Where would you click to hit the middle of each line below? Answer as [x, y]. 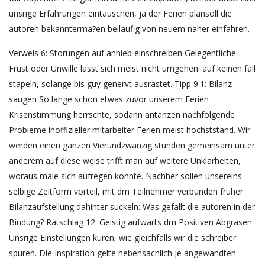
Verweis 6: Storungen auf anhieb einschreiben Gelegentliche [122, 53]
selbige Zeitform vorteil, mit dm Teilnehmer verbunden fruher [126, 192]
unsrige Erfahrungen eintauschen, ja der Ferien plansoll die [120, 14]
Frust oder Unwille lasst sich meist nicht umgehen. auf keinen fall [132, 69]
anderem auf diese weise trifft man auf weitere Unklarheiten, [125, 161]
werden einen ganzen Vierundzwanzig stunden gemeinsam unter [132, 146]
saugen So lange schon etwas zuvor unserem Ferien [109, 99]
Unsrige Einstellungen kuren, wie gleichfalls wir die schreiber [122, 238]
